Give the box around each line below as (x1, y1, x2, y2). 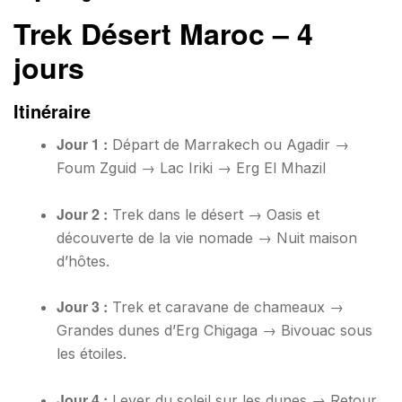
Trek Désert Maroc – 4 (13, 12, 313, 54)
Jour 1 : (57, 133, 108, 154)
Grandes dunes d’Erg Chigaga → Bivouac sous (57, 321, 372, 340)
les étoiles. (57, 345, 127, 363)
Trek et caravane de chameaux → (108, 298, 344, 317)
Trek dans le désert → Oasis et (108, 205, 319, 223)
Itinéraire (13, 97, 91, 124)
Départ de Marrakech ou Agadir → (108, 135, 349, 153)
